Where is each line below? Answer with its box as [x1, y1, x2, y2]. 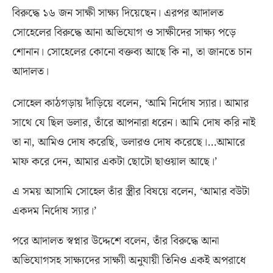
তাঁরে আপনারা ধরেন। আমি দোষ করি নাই [94, 114, 255, 132]
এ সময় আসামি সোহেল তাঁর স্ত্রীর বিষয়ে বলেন [12, 183, 193, 201]
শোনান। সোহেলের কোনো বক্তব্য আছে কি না [12, 43, 190, 62]
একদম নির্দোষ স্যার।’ [12, 202, 96, 221]
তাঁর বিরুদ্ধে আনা [153, 232, 219, 250]
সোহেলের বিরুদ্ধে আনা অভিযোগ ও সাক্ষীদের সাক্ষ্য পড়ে [12, 24, 236, 42]
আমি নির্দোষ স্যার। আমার [147, 94, 249, 113]
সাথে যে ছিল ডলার [12, 114, 88, 132]
